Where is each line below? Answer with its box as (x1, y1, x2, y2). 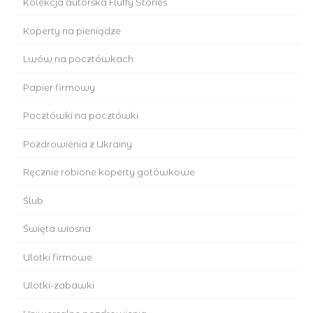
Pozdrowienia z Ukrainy (22, 138, 132, 150)
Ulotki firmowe (22, 251, 92, 263)
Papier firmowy (22, 81, 95, 93)
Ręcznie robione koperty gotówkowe (22, 166, 195, 178)
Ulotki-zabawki (22, 279, 94, 291)
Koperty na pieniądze (22, 24, 121, 36)
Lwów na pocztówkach (22, 53, 133, 65)
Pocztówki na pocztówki (22, 110, 138, 122)
